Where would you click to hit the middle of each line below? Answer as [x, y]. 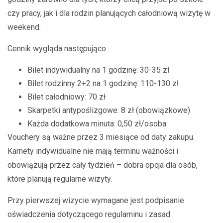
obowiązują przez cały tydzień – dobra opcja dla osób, [103, 165]
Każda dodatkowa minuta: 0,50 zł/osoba [97, 123]
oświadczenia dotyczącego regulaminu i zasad [89, 214]
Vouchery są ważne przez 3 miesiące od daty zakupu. [101, 137]
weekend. [24, 27]
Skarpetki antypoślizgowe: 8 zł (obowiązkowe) [109, 110]
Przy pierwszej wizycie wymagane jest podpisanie [96, 200]
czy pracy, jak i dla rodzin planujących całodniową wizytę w [109, 13]
